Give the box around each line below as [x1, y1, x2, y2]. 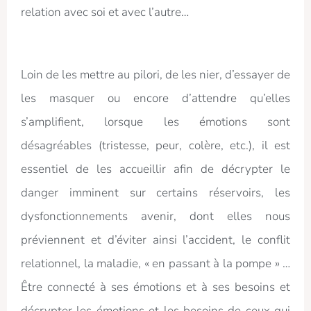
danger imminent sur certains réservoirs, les [21, 185, 290, 201]
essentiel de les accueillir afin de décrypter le [21, 161, 290, 178]
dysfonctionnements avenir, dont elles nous [21, 208, 290, 225]
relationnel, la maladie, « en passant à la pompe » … [21, 255, 290, 272]
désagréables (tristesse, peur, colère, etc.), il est [21, 137, 290, 154]
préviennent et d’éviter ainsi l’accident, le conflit [21, 232, 290, 249]
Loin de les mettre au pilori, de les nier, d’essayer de [21, 67, 290, 83]
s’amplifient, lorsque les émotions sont [21, 114, 290, 131]
